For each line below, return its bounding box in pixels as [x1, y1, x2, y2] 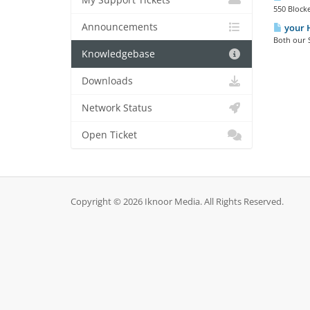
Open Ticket [82, 129, 137, 141]
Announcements [82, 21, 158, 33]
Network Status [82, 102, 152, 114]
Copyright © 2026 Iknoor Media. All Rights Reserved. [71, 196, 284, 208]
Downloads [82, 75, 133, 87]
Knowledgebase [82, 48, 155, 60]
